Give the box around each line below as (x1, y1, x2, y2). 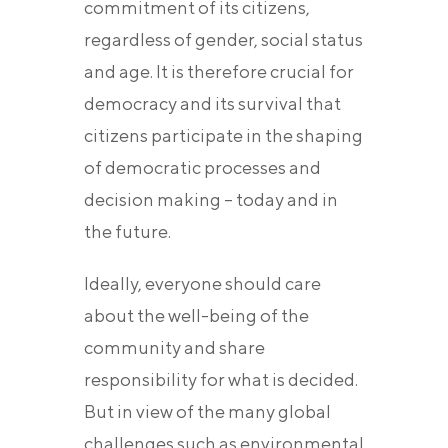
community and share (84, 337, 265, 359)
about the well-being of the (84, 305, 309, 327)
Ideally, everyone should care (84, 273, 321, 295)
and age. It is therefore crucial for (84, 61, 354, 83)
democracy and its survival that (84, 93, 341, 115)
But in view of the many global (84, 401, 331, 423)
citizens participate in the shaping (84, 125, 363, 147)
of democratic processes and (84, 157, 321, 179)
